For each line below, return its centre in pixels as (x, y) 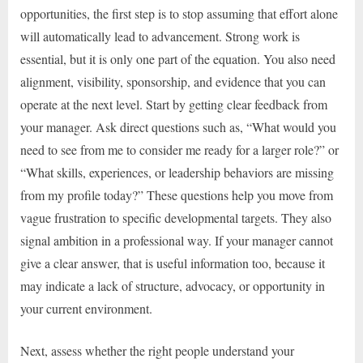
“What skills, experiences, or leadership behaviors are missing (177, 173)
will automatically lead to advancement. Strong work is (160, 36)
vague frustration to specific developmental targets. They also (176, 218)
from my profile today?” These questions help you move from (177, 195)
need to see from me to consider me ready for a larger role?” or (179, 150)
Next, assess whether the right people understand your (157, 351)
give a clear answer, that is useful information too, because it (173, 263)
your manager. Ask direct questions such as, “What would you (178, 127)
